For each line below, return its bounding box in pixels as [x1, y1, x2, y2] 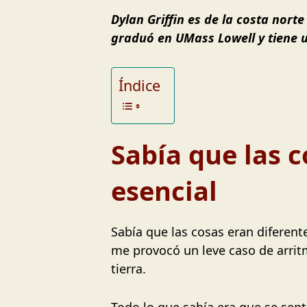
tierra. [111, 260, 146, 278]
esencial [111, 173, 217, 209]
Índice [119, 75, 160, 96]
